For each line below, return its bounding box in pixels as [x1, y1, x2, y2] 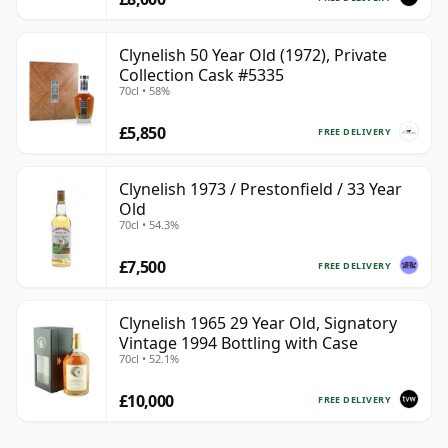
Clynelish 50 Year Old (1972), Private [119, 44, 387, 67]
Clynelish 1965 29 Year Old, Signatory [119, 312, 397, 335]
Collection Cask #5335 [119, 64, 284, 87]
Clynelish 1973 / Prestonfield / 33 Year [119, 178, 402, 201]
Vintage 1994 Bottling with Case [119, 332, 358, 355]
